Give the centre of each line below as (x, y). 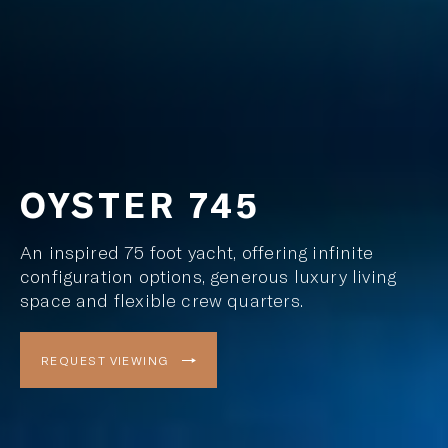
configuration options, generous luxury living (208, 276)
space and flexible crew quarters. (161, 300)
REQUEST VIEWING (107, 360)
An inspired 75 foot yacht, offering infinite (196, 252)
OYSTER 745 (140, 204)
